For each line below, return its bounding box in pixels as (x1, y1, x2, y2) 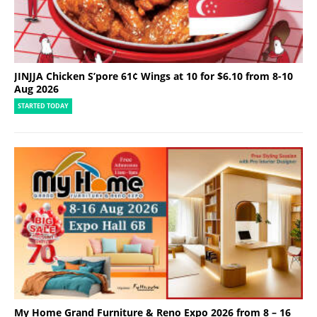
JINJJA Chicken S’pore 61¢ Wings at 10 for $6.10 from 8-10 (14, 69, 293, 83)
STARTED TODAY (18, 102, 69, 111)
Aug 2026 (14, 82, 59, 96)
